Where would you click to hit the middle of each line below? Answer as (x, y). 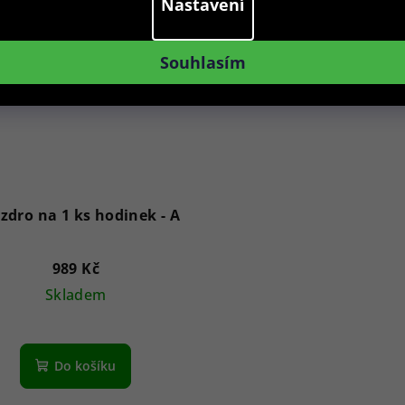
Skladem (75, 294)
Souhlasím (202, 62)
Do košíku (85, 365)
